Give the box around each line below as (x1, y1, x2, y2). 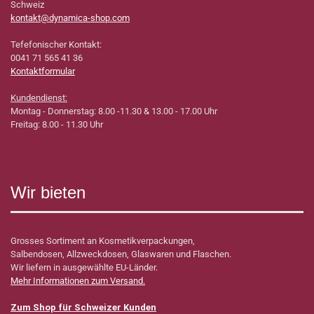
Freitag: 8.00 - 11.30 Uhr (11, 119, 103, 130)
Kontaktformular (11, 66, 75, 77)
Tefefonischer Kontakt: (11, 39, 102, 50)
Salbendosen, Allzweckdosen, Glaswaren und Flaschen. (11, 249, 233, 260)
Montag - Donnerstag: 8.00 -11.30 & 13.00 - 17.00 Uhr (11, 106, 217, 117)
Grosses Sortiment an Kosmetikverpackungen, (11, 235, 195, 247)
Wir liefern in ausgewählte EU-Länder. (11, 262, 158, 273)
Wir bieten (11, 183, 86, 203)
